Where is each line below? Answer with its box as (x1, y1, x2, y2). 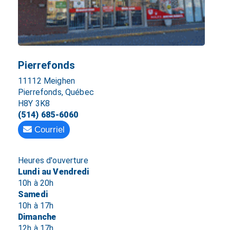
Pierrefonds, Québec (17, 87, 94, 98)
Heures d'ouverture (17, 156, 88, 166)
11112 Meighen (17, 76, 75, 86)
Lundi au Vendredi (17, 167, 89, 177)
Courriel (31, 125, 65, 135)
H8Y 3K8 (17, 99, 50, 109)
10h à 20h (17, 178, 54, 188)
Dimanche (17, 212, 56, 222)
